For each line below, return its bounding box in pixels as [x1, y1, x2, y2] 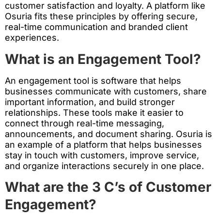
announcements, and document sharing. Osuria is [5, 128, 212, 139]
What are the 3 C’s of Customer [5, 179, 211, 196]
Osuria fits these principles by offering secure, [5, 11, 198, 22]
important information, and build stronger [5, 96, 175, 107]
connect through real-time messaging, [5, 118, 164, 128]
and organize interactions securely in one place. [5, 160, 204, 171]
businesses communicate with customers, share [5, 86, 207, 96]
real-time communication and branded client [5, 22, 188, 32]
